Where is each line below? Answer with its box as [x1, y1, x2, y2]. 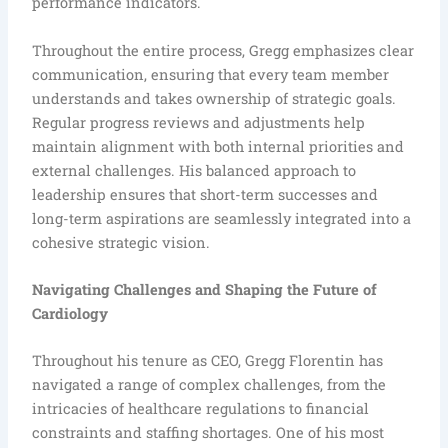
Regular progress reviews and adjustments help [32, 112, 366, 132]
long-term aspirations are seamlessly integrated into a [32, 208, 412, 228]
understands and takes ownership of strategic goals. [32, 88, 397, 108]
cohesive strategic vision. [32, 232, 211, 252]
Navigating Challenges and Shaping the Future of [32, 279, 378, 299]
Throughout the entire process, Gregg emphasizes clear [32, 40, 415, 60]
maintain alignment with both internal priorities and [32, 136, 405, 156]
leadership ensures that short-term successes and [32, 184, 379, 204]
